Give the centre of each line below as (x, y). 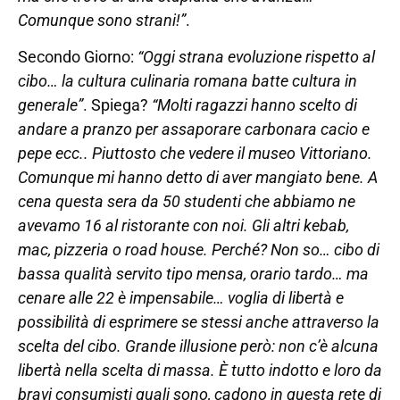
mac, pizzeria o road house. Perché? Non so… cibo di (199, 250)
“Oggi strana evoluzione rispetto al (254, 57)
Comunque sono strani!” (102, 20)
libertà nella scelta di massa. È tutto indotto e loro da (200, 371)
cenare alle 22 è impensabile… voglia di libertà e (181, 298)
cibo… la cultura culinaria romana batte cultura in (187, 81)
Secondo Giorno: (76, 57)
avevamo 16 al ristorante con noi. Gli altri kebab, (183, 226)
